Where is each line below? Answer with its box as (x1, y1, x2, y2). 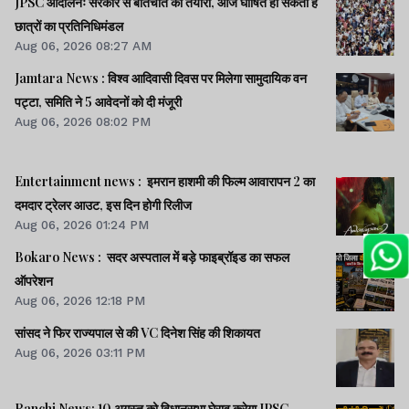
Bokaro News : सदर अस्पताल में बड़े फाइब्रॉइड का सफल (15, 248, 289, 267)
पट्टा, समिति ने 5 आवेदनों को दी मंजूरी (15, 92, 182, 110)
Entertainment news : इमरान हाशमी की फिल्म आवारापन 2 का (15, 172, 315, 190)
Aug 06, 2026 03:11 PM (15, 345, 145, 361)
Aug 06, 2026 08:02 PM (15, 113, 151, 129)
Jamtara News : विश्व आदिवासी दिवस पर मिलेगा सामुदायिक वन (15, 68, 307, 87)
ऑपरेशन (15, 272, 53, 290)
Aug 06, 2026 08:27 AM (15, 37, 152, 53)
